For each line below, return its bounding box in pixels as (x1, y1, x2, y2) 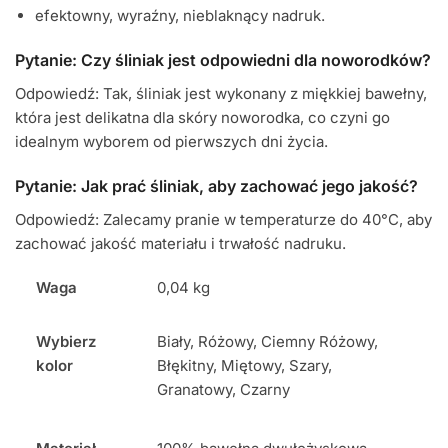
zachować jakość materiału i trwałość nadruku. (15, 233, 346, 253)
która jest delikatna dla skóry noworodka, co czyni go (15, 108, 390, 128)
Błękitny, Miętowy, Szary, (157, 355, 333, 375)
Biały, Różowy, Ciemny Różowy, (157, 331, 379, 351)
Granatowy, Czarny (157, 379, 291, 399)
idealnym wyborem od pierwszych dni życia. (15, 132, 328, 152)
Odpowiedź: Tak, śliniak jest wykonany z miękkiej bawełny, (15, 84, 427, 104)
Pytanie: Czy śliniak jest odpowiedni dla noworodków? (15, 50, 431, 71)
